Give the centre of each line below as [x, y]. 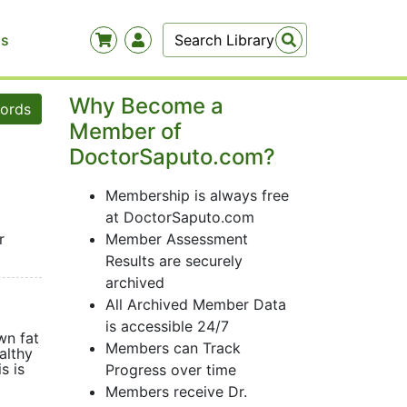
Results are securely [174, 261]
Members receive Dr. [176, 392]
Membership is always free [197, 195]
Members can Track [173, 348]
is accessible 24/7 [167, 326]
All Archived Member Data [196, 304]
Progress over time [171, 370]
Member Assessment [177, 239]
